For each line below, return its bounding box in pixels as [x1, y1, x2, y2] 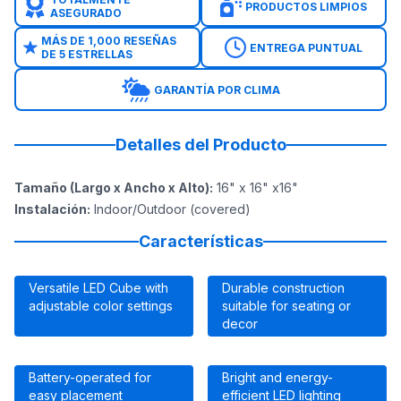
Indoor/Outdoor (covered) [94, 201, 251, 218]
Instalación [14, 201, 87, 218]
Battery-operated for [29, 370, 151, 386]
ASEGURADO [49, 6, 122, 21]
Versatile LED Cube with [29, 280, 168, 296]
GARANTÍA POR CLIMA [153, 82, 280, 97]
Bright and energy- [222, 370, 333, 386]
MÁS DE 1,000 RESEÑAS [40, 34, 176, 48]
